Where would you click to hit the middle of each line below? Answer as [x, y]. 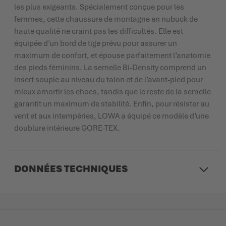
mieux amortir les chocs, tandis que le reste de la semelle [112, 92]
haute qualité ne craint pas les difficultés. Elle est [99, 31]
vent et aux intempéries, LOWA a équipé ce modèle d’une [111, 116]
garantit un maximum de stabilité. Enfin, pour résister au [112, 104]
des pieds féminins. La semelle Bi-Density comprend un [110, 67]
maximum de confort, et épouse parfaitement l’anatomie [112, 55]
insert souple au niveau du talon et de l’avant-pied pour [108, 79]
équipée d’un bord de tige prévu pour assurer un [96, 43]
